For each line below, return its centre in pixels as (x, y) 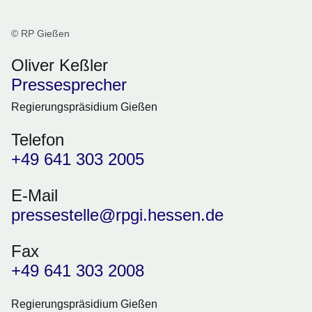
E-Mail (34, 196)
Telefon (38, 140)
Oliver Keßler (60, 65)
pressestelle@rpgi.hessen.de (117, 215)
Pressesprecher (69, 85)
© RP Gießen (40, 34)
